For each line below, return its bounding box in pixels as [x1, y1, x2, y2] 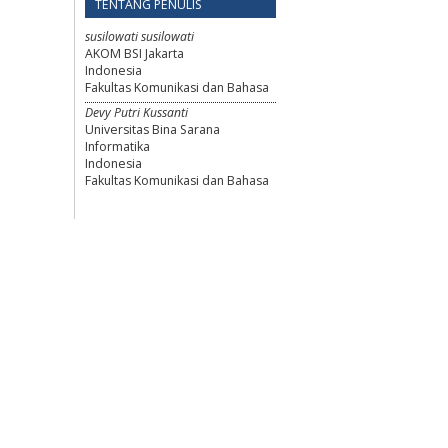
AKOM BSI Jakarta [85, 44, 184, 62]
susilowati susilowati [85, 27, 194, 45]
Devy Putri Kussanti [85, 104, 188, 122]
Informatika [85, 138, 150, 156]
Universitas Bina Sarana [85, 121, 220, 139]
